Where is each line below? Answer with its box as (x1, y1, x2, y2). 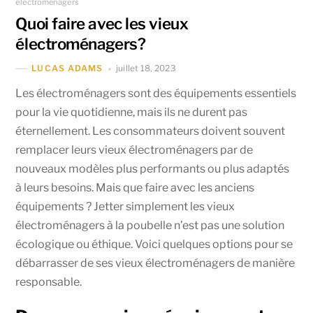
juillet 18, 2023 (116, 62, 176, 73)
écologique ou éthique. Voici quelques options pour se (15, 237, 293, 251)
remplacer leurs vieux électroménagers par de (15, 143, 254, 156)
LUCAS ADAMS (31, 63, 103, 74)
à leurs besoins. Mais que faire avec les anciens (15, 180, 255, 194)
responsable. (15, 275, 82, 289)
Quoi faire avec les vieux (15, 13, 189, 34)
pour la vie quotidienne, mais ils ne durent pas (15, 105, 248, 119)
